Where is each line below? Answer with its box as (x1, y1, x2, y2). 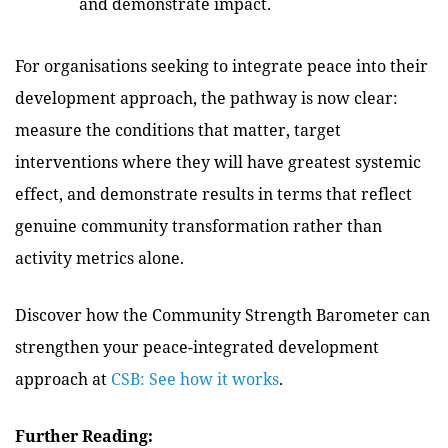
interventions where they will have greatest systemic (15, 151, 421, 172)
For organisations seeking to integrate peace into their (15, 55, 428, 76)
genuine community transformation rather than (15, 215, 382, 236)
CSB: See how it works (111, 368, 279, 389)
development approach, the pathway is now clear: (15, 87, 398, 108)
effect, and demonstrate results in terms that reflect (15, 183, 412, 204)
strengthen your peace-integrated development (15, 336, 379, 357)
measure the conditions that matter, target (15, 119, 341, 140)
